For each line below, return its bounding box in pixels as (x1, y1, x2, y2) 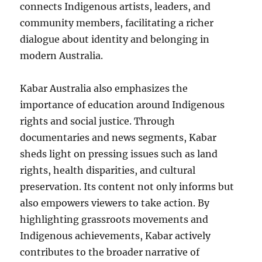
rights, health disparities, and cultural (20, 164, 196, 176)
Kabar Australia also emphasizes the (20, 82, 188, 94)
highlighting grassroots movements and (20, 213, 209, 225)
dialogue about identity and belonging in (20, 33, 210, 45)
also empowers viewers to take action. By (20, 197, 210, 209)
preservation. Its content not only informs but (20, 181, 235, 192)
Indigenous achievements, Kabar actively (20, 230, 211, 242)
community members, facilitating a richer (20, 17, 214, 29)
